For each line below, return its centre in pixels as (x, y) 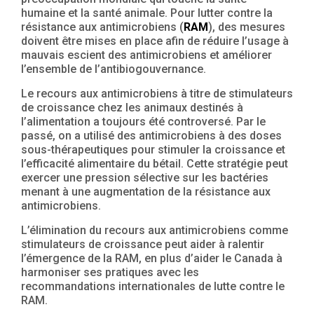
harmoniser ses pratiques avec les (110, 272)
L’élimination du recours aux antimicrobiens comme (155, 230)
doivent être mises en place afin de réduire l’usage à (155, 41)
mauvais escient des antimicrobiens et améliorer (146, 55)
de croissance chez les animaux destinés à (132, 107)
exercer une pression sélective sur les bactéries (145, 177)
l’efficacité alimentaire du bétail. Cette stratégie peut (155, 163)
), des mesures (247, 27)
